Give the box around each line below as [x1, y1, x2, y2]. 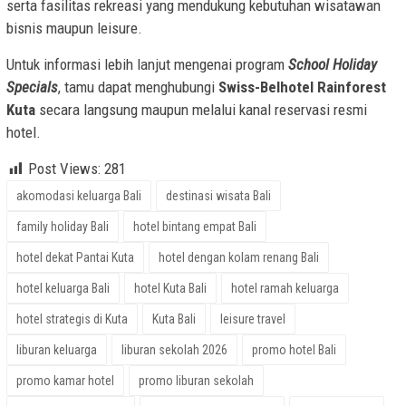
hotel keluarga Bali [16, 281, 110, 296]
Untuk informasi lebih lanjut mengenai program [6, 55, 288, 74]
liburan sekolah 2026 [121, 343, 227, 358]
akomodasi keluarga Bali [16, 188, 141, 204]
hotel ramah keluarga [231, 281, 339, 296]
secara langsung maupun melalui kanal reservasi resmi [35, 101, 367, 120]
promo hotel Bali [252, 343, 336, 358]
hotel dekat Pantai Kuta [16, 250, 134, 266]
